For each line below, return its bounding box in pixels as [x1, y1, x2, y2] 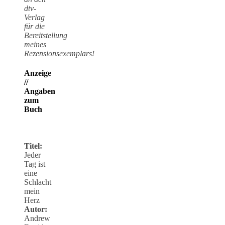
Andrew [24, 214, 50, 223]
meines [24, 40, 46, 49]
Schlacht [24, 178, 51, 187]
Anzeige [24, 69, 51, 78]
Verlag [24, 13, 45, 22]
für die [24, 22, 45, 31]
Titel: [24, 142, 42, 151]
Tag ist [24, 160, 45, 169]
